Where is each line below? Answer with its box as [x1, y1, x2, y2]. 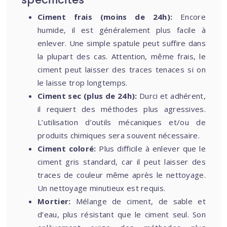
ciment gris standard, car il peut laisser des [37, 157, 206, 167]
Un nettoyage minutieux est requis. [37, 183, 166, 193]
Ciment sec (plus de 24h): [37, 91, 140, 101]
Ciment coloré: [37, 143, 99, 154]
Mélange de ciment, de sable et [75, 196, 206, 206]
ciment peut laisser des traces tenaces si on [37, 64, 206, 74]
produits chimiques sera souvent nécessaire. [37, 130, 200, 140]
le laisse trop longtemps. [37, 78, 128, 88]
